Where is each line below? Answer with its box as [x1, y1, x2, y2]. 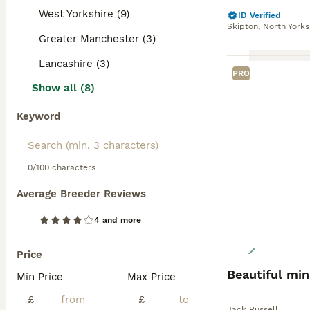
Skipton [227, 21, 258, 31]
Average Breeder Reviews [17, 188, 146, 200]
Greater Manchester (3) [39, 33, 156, 45]
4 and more [94, 215, 141, 225]
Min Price [17, 271, 63, 283]
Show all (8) [32, 82, 95, 94]
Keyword [17, 110, 60, 122]
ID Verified [238, 10, 281, 20]
